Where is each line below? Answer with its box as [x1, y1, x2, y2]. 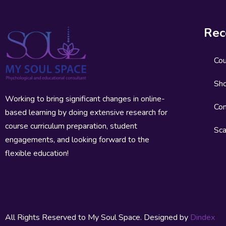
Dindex [190, 211, 215, 223]
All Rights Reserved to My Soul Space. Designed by [5, 211, 190, 223]
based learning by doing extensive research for [5, 106, 167, 118]
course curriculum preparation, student [5, 120, 137, 132]
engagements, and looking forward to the [5, 134, 149, 145]
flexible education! [5, 147, 69, 159]
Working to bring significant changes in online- [5, 93, 165, 104]
